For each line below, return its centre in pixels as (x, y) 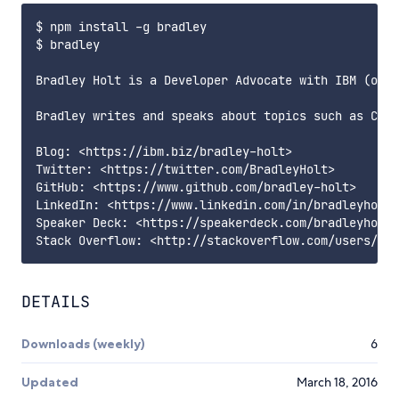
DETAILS (56, 302)
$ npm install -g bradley (121, 27)
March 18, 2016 (337, 383)
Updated (50, 383)
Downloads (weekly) (83, 344)
